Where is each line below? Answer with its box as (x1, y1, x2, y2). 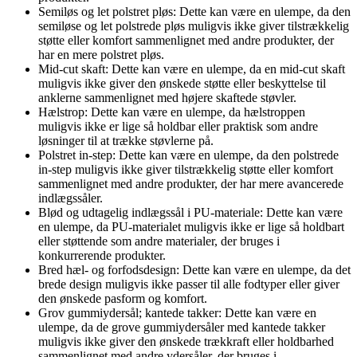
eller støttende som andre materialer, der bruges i (38, 233, 280, 248)
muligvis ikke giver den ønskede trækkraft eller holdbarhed (38, 334, 334, 348)
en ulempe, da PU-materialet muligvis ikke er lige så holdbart (38, 219, 344, 233)
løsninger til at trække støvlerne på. (38, 133, 214, 147)
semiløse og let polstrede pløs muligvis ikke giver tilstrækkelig (38, 18, 349, 33)
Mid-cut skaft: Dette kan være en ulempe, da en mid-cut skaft (38, 61, 345, 76)
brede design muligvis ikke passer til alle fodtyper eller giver (38, 277, 339, 291)
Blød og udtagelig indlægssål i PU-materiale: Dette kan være (38, 205, 343, 219)
